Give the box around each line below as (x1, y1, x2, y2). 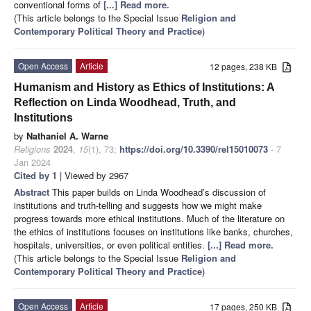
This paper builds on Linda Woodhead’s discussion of (52, 185, 266, 199)
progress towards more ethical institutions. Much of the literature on (14, 211, 285, 225)
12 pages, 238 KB (210, 60, 283, 72)
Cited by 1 (14, 168, 57, 182)
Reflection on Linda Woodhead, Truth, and (14, 96, 236, 108)
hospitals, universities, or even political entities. (14, 237, 208, 251)
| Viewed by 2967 (57, 168, 128, 182)
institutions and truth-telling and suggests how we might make (14, 198, 262, 212)
